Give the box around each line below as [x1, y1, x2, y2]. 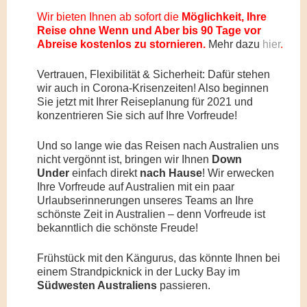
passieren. [157, 280, 211, 291]
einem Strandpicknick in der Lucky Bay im [37, 266, 241, 278]
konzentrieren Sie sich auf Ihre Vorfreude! [37, 110, 238, 121]
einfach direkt [69, 167, 140, 179]
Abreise [37, 38, 81, 50]
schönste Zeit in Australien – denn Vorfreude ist [37, 208, 266, 220]
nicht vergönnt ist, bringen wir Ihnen [37, 153, 212, 165]
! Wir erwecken [202, 167, 275, 179]
